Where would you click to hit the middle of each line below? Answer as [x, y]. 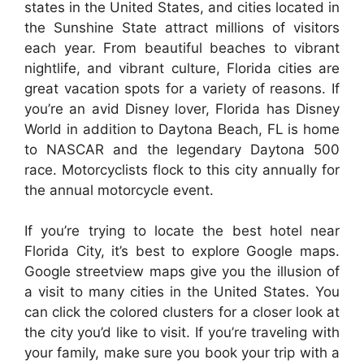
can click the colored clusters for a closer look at [182, 312]
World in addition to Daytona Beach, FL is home [182, 129]
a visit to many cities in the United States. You [182, 292]
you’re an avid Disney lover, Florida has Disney [182, 108]
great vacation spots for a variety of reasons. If [182, 88]
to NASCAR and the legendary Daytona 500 [182, 149]
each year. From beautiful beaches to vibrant [182, 48]
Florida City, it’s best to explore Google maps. [182, 251]
